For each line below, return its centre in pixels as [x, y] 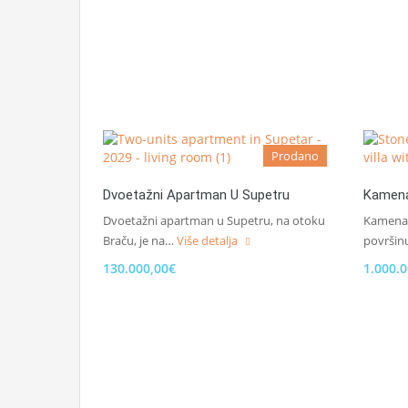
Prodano [295, 156]
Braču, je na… [140, 240]
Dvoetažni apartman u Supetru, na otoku [214, 220]
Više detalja [209, 240]
